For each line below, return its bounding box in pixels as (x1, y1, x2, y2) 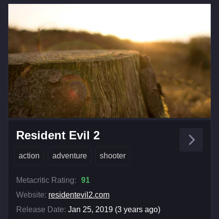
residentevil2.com (48, 190, 109, 199)
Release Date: (16, 205, 66, 214)
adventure (52, 151, 87, 160)
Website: (16, 190, 46, 199)
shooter (100, 151, 126, 160)
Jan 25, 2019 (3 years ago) (68, 205, 160, 214)
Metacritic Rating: (16, 175, 76, 184)
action (19, 151, 40, 160)
